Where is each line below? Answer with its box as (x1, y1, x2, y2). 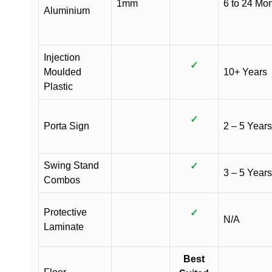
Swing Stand (44, 160, 99, 171)
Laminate (44, 222, 84, 232)
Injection (44, 52, 80, 63)
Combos (44, 175, 80, 185)
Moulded (44, 67, 81, 77)
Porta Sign (44, 121, 89, 131)
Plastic (44, 81, 73, 92)
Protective (44, 207, 87, 217)
